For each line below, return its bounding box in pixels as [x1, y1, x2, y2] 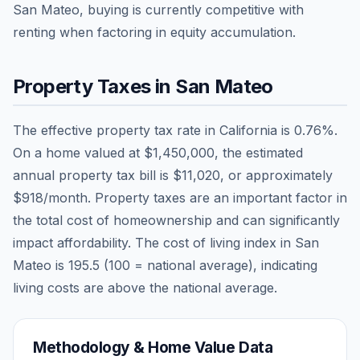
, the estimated [215, 144, 303, 161]
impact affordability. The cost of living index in [13, 234, 295, 251]
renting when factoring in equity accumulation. [13, 23, 296, 40]
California [219, 121, 277, 138]
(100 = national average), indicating [100, 256, 317, 273]
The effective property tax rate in [13, 121, 219, 138]
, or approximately [220, 166, 333, 183]
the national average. [145, 279, 277, 296]
